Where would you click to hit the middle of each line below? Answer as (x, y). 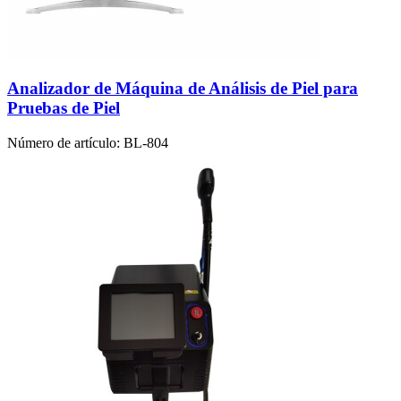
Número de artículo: (64, 143)
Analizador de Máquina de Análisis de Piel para (183, 89)
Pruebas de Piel (64, 108)
